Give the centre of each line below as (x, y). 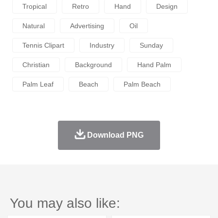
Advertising (87, 26)
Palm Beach (142, 84)
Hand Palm (154, 64)
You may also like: (65, 203)
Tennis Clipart (43, 45)
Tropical (35, 6)
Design (167, 6)
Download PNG (115, 135)
